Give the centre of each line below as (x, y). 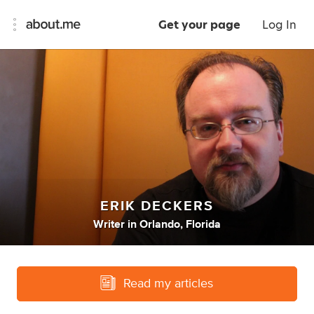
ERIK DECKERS (157, 206)
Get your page (199, 25)
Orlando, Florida (180, 224)
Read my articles (168, 284)
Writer (109, 224)
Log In (279, 25)
